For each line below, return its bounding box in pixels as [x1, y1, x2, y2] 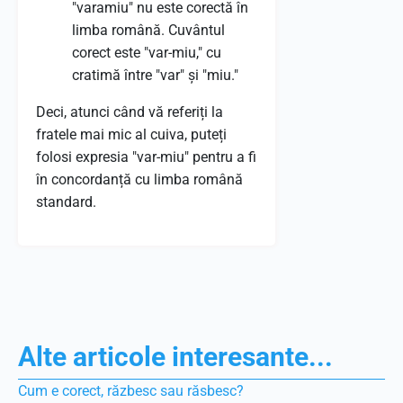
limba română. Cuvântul [72, 22, 225, 39]
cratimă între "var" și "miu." [72, 67, 238, 84]
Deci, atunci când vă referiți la [36, 103, 223, 121]
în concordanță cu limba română [36, 171, 243, 188]
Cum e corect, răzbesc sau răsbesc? [18, 382, 244, 399]
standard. [36, 193, 96, 210]
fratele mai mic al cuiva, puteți [36, 126, 227, 143]
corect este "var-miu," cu [72, 44, 221, 61]
